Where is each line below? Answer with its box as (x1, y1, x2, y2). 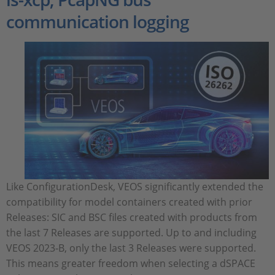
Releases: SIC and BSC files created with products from (6, 211, 257, 225)
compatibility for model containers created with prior (6, 195, 252, 209)
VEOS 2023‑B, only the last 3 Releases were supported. (6, 241, 256, 255)
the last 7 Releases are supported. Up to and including (6, 226, 257, 240)
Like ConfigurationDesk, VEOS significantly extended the (6, 180, 263, 194)
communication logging (6, 10, 189, 33)
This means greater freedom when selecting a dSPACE (6, 257, 255, 271)
